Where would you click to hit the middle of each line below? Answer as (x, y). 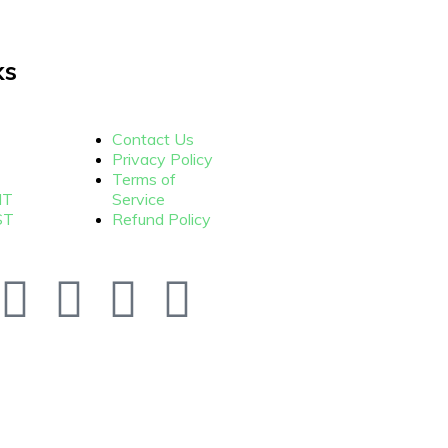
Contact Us (152, 138)
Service (138, 198)
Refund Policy (161, 218)
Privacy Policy (162, 158)
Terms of (143, 178)
